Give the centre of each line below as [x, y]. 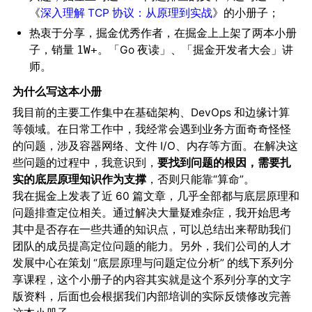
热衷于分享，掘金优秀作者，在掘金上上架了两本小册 [163, 33]
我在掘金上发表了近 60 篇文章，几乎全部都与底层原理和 [156, 196]
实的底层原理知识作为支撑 [79, 179]
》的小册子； [245, 13]
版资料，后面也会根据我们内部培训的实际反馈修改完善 [151, 296]
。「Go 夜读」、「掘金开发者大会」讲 [195, 50]
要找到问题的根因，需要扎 [224, 162]
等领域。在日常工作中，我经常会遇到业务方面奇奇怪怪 [151, 129]
